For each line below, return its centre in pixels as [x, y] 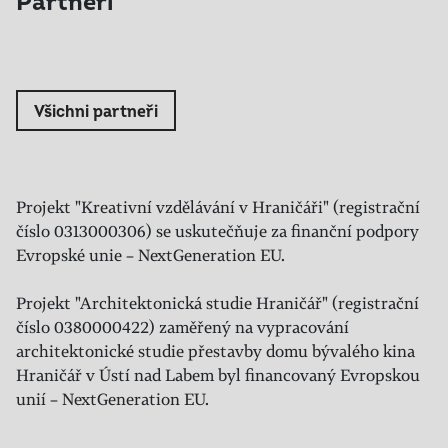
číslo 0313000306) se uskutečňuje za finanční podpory [217, 231]
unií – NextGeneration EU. [112, 399]
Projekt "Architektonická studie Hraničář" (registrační [217, 303]
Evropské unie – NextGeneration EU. [150, 255]
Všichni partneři [96, 112]
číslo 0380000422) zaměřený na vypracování [182, 327]
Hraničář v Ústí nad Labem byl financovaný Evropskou [218, 375]
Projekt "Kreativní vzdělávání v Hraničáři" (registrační [218, 207]
